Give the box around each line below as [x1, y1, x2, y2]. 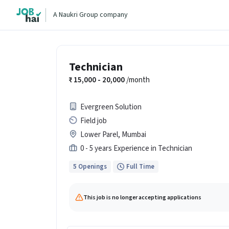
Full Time [126, 162, 154, 171]
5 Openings [73, 162, 107, 171]
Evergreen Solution [80, 102, 142, 112]
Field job [80, 116, 107, 126]
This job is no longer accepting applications [83, 193, 201, 202]
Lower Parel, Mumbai [80, 129, 146, 140]
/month [125, 75, 150, 85]
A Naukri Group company [53, 9, 128, 20]
